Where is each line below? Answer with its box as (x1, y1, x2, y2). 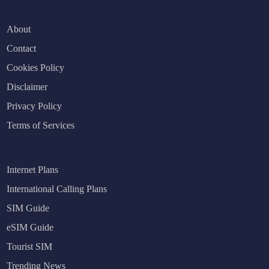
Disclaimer (7, 81, 48, 92)
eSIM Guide (7, 222, 54, 232)
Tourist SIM (7, 241, 53, 252)
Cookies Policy (7, 62, 65, 73)
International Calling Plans (7, 183, 107, 194)
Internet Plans (7, 164, 59, 175)
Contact (7, 43, 37, 53)
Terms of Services (7, 119, 75, 130)
